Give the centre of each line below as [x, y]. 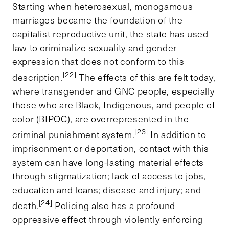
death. [26, 205]
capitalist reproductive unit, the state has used [110, 33]
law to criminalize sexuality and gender [95, 47]
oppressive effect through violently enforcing [108, 219]
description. [38, 77]
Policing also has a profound [114, 205]
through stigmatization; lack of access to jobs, [109, 176]
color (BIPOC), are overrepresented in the [101, 118]
